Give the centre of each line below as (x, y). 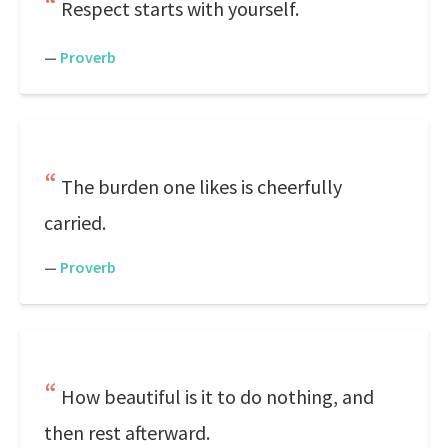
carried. (75, 222)
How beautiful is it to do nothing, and (217, 396)
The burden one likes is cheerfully (201, 186)
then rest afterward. (127, 432)
